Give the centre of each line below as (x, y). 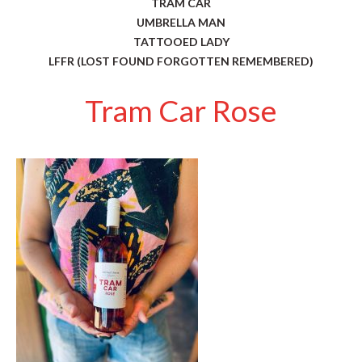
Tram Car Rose (181, 111)
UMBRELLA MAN (181, 23)
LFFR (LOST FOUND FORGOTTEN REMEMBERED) (181, 61)
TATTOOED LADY (181, 42)
